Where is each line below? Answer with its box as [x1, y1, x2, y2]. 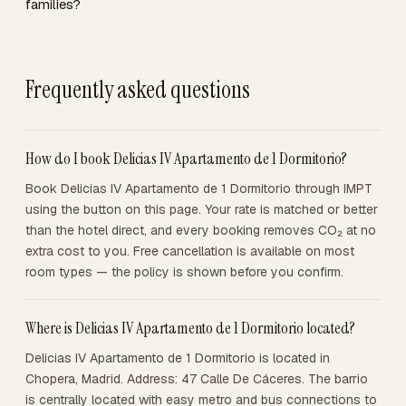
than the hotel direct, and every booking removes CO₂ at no [25, 222, 376, 238]
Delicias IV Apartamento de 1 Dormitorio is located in [25, 350, 330, 366]
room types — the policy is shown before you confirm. [25, 264, 343, 280]
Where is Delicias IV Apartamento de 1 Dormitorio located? [25, 317, 355, 339]
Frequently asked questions [25, 74, 250, 105]
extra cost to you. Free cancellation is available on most [25, 243, 354, 259]
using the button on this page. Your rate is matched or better [25, 201, 378, 217]
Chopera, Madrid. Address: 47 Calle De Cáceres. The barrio [25, 371, 368, 387]
